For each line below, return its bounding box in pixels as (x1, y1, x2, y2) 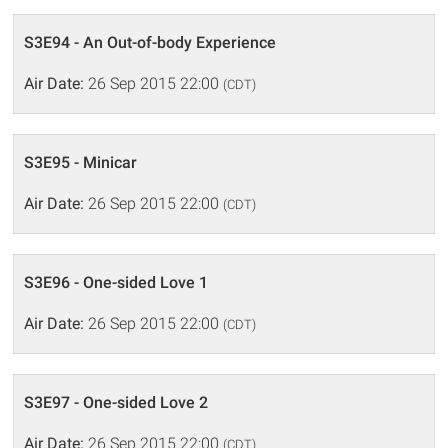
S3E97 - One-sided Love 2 (24, 392, 209, 412)
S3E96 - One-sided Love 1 (24, 272, 209, 292)
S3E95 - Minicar (24, 152, 138, 172)
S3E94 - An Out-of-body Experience (24, 32, 277, 52)
